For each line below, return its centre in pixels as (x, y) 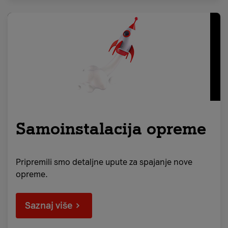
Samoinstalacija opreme (111, 129)
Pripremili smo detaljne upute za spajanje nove (104, 162)
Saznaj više (49, 206)
